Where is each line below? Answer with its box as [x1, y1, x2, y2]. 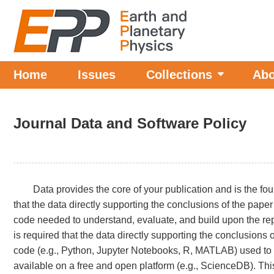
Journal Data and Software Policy [13, 115, 246, 131]
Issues [78, 68, 116, 81]
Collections [146, 68, 212, 81]
